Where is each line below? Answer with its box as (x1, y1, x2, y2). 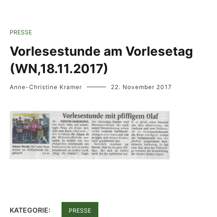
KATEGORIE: (10, 206, 52, 215)
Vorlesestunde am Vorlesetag (10, 44, 193, 59)
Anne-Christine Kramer (10, 83, 82, 91)
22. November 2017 (111, 83, 172, 91)
